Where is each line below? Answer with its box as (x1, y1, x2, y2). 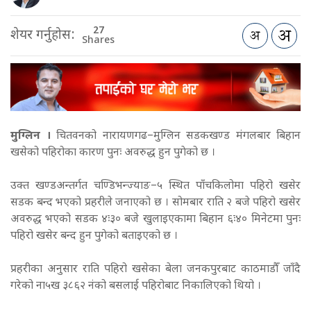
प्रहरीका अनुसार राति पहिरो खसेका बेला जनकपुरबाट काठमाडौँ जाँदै (10, 262, 301, 278)
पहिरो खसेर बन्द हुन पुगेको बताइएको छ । (10, 229, 180, 244)
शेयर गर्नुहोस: (10, 26, 75, 44)
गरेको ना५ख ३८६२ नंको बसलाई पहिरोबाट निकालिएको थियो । (10, 279, 264, 294)
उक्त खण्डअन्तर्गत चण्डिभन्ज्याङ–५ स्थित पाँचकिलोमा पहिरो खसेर (10, 179, 301, 194)
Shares (82, 33, 115, 47)
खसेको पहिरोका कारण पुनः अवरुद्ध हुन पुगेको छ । (10, 146, 218, 161)
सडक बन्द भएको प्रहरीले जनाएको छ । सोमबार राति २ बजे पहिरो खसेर (10, 196, 301, 211)
